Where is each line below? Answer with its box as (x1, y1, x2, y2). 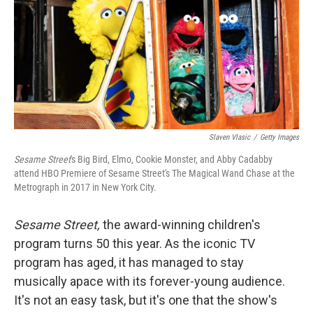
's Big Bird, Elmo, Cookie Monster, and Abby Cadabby (71, 154, 272, 166)
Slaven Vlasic (209, 133, 250, 143)
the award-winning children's (103, 217, 261, 233)
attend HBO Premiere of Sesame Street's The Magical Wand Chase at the (14, 168, 295, 180)
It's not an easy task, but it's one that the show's (14, 293, 277, 308)
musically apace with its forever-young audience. (14, 274, 285, 289)
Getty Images (260, 133, 299, 143)
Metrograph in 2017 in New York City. (14, 182, 156, 194)
